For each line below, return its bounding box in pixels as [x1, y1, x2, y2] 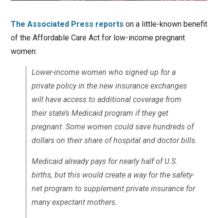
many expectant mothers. [31, 197, 117, 207]
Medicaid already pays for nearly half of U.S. [31, 156, 178, 166]
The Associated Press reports [10, 19, 124, 29]
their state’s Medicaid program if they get [31, 108, 168, 118]
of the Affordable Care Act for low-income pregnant [10, 33, 185, 42]
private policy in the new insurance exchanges [31, 81, 187, 91]
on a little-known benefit [123, 19, 207, 29]
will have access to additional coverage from [31, 94, 182, 104]
